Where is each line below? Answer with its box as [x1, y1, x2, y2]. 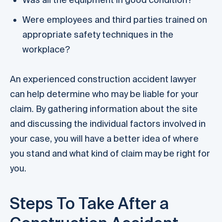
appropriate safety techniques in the [22, 29, 173, 40]
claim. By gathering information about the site [10, 104, 198, 114]
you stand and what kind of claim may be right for [10, 148, 210, 159]
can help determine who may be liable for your [10, 89, 199, 100]
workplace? [22, 44, 70, 55]
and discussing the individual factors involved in [10, 118, 206, 129]
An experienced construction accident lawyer [10, 74, 197, 85]
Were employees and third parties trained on [22, 14, 207, 25]
